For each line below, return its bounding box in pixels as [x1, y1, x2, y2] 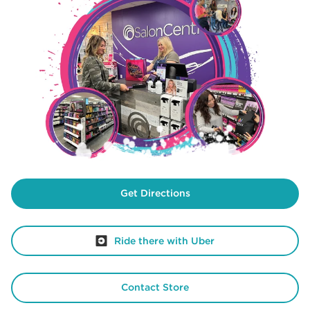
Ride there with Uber [114, 235, 215, 247]
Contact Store [121, 281, 189, 293]
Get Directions [120, 187, 190, 199]
